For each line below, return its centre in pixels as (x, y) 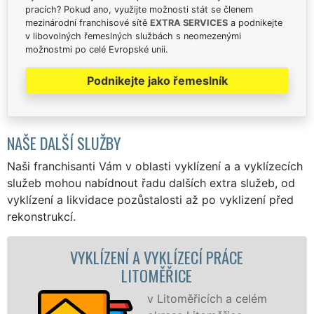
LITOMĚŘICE (63, 275)
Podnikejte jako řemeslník (157, 80)
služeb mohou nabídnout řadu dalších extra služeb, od (151, 183)
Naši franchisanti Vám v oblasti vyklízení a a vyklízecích (155, 166)
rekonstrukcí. (41, 216)
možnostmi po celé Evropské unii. (97, 49)
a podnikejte (255, 22)
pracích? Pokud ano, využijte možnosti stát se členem (139, 9)
